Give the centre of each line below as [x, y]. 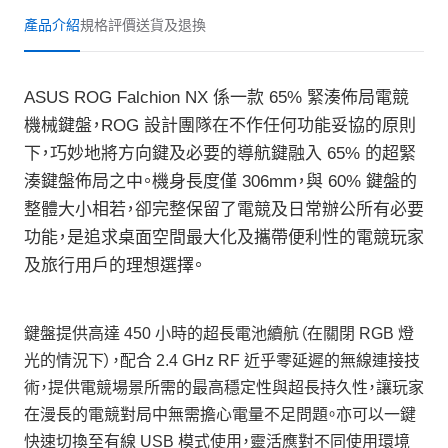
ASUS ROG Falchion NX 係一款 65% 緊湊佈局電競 [216, 97]
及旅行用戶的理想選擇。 [113, 265]
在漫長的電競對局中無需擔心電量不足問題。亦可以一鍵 [220, 414]
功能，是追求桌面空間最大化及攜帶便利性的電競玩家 [224, 237]
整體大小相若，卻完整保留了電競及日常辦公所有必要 [224, 209]
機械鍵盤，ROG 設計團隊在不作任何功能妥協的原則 [220, 125]
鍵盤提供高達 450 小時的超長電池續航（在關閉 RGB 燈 [219, 333]
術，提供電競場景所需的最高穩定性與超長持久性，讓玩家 [224, 387]
